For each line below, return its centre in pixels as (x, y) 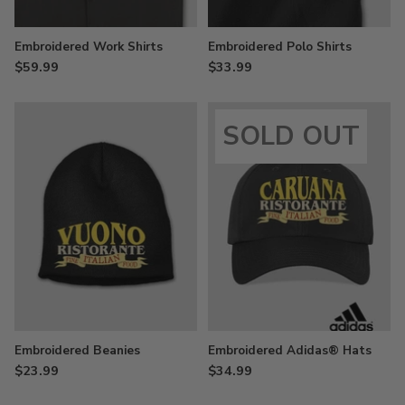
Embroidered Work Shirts (89, 47)
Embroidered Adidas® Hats (290, 350)
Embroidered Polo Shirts (280, 47)
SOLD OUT (291, 137)
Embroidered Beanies (77, 350)
